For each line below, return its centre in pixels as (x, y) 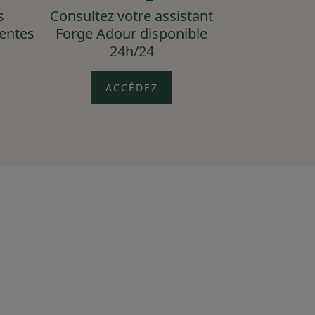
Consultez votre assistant (131, 15)
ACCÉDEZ (131, 87)
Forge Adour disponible (131, 33)
